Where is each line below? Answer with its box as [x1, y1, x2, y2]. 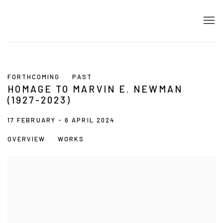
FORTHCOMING [7, 73, 60, 81]
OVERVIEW [7, 135, 45, 143]
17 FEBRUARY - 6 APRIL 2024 [7, 116, 115, 124]
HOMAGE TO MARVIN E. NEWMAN [7, 83, 183, 95]
